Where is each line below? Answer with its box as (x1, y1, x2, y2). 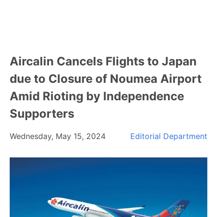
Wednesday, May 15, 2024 (10, 131, 106, 141)
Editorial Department (130, 131, 207, 141)
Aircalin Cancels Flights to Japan (10, 54, 197, 68)
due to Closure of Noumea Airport (10, 72, 201, 86)
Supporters (10, 107, 74, 121)
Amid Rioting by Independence (10, 89, 184, 103)
